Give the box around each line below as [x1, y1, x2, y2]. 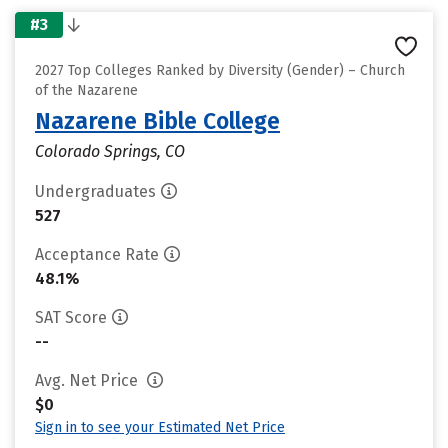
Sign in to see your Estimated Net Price [35, 419, 285, 436]
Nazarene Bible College [35, 107, 280, 135]
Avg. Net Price [35, 371, 142, 390]
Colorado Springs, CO [35, 142, 185, 161]
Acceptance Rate [35, 245, 159, 264]
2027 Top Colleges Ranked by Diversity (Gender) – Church [35, 62, 405, 79]
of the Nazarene [35, 82, 138, 99]
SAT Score [35, 308, 107, 327]
